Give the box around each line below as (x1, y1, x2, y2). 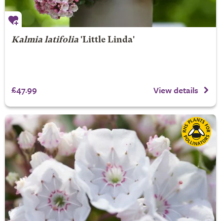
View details (153, 84, 198, 97)
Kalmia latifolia (11, 36, 78, 45)
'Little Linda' (78, 36, 135, 45)
